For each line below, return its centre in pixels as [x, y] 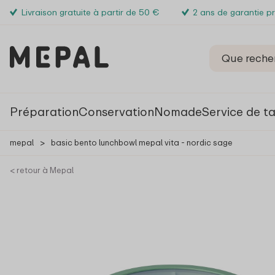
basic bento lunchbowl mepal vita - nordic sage [142, 142]
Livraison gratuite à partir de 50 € [90, 12]
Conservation [116, 111]
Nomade [178, 111]
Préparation [44, 111]
